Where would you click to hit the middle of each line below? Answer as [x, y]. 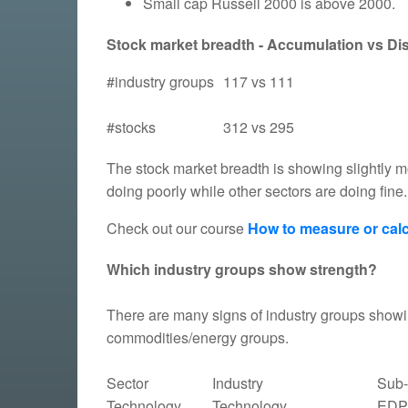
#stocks [131, 127]
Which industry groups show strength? [242, 269]
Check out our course [177, 228]
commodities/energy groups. [198, 337]
